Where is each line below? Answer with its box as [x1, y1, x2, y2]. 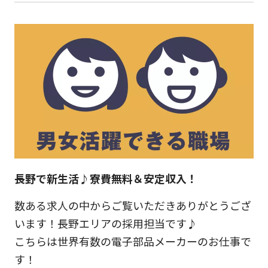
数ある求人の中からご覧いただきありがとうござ [14, 197, 251, 214]
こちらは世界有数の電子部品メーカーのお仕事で [14, 233, 251, 249]
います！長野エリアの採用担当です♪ [14, 215, 197, 232]
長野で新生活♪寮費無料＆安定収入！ [14, 170, 197, 187]
